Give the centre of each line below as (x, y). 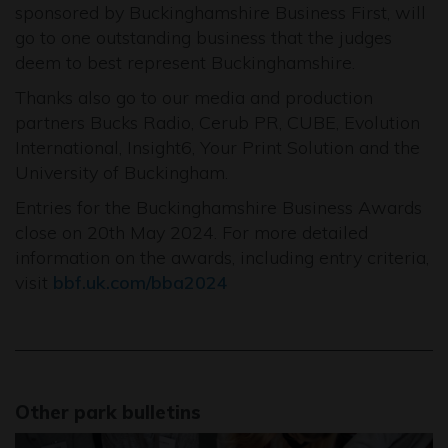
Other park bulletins (108, 412)
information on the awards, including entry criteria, (222, 257)
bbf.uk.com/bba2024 (143, 282)
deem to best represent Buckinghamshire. (185, 62)
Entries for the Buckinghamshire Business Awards (218, 207)
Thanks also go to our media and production (194, 97)
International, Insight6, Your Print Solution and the (217, 147)
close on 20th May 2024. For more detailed (191, 232)
